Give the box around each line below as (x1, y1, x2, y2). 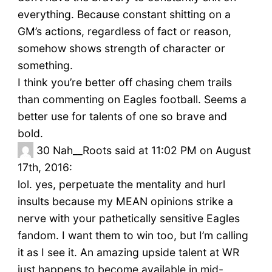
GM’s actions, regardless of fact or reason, (17, 25, 231, 38)
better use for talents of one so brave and (17, 110, 227, 123)
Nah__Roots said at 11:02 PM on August (52, 144, 251, 157)
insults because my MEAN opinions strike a (17, 195, 233, 208)
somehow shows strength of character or (17, 42, 225, 55)
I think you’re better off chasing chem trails (17, 76, 232, 89)
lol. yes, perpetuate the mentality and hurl (17, 178, 225, 191)
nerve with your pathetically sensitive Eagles (17, 212, 240, 225)
